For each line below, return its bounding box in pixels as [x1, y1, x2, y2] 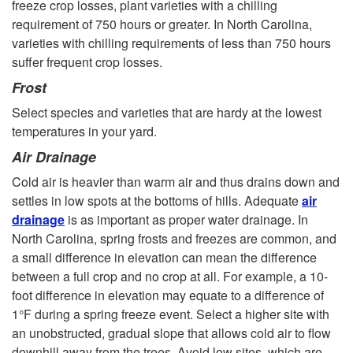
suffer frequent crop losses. [12, 53, 162, 72]
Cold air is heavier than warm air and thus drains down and [12, 173, 340, 191]
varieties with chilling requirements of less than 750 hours [12, 34, 331, 53]
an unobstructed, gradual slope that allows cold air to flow [12, 324, 331, 343]
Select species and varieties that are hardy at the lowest [12, 103, 321, 122]
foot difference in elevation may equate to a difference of [12, 286, 324, 305]
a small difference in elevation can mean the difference [12, 248, 317, 267]
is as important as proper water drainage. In [65, 210, 308, 229]
